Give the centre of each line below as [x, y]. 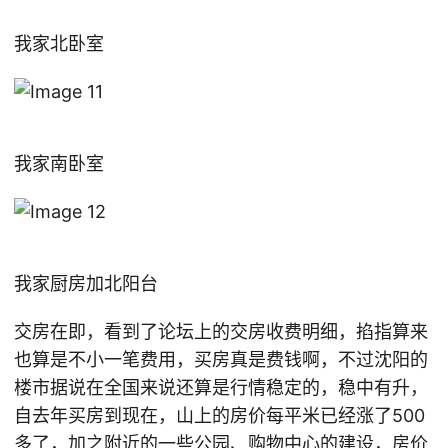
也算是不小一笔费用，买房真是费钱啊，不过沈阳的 [221, 359]
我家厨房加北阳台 [86, 283]
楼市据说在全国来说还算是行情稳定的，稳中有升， [221, 387]
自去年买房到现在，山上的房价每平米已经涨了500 [219, 415]
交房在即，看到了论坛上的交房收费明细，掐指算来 [221, 331]
